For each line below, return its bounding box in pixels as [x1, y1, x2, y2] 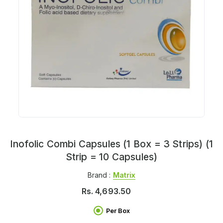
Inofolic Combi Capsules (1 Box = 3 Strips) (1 [9, 138, 214, 150]
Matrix [112, 170, 136, 179]
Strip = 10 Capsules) [65, 151, 158, 163]
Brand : [87, 170, 113, 179]
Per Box [106, 207, 130, 215]
